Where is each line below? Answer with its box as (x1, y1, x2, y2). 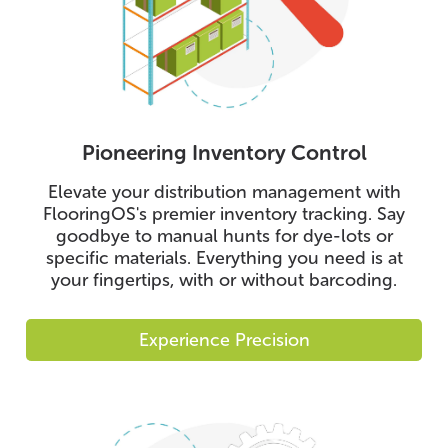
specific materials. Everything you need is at (45, 246, 403, 269)
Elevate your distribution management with (47, 180, 401, 203)
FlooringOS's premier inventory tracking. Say (43, 202, 405, 225)
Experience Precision (138, 328, 310, 351)
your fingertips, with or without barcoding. (51, 268, 397, 291)
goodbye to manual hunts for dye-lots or (55, 224, 393, 247)
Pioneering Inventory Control (81, 139, 367, 165)
